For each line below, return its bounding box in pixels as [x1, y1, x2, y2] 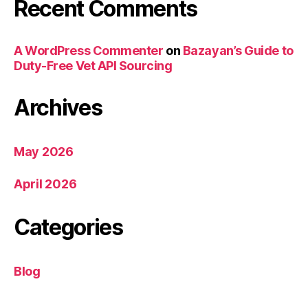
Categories [14, 214, 123, 241]
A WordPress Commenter [14, 43, 164, 58]
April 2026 [14, 177, 77, 192]
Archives [14, 94, 102, 122]
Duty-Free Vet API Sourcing [14, 58, 173, 74]
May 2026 [14, 144, 74, 159]
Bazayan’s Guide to [182, 43, 294, 58]
